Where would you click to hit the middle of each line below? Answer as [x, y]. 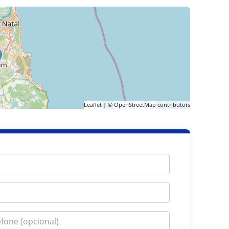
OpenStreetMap [135, 105]
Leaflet [93, 105]
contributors [173, 105]
